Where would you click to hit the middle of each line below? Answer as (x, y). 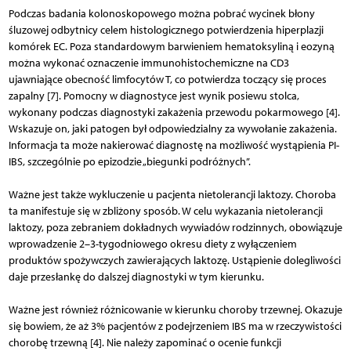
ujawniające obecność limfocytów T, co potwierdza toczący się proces (167, 79)
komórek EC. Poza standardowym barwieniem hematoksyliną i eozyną (171, 46)
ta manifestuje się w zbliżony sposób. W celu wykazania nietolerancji (165, 211)
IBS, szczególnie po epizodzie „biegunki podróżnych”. (129, 161)
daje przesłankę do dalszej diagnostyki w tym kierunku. (136, 277)
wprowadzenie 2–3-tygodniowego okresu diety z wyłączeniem (152, 244)
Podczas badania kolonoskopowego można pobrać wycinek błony (161, 13)
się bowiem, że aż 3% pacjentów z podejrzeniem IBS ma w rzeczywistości (175, 326)
